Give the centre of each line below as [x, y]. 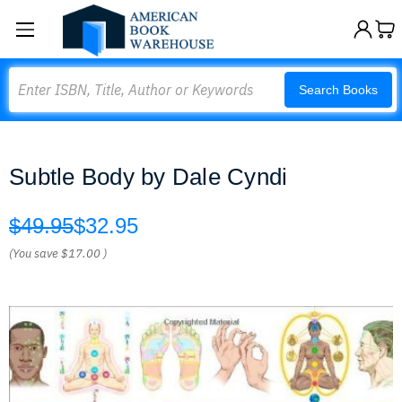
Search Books [338, 90]
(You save [34, 253]
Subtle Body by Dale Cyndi [149, 177]
